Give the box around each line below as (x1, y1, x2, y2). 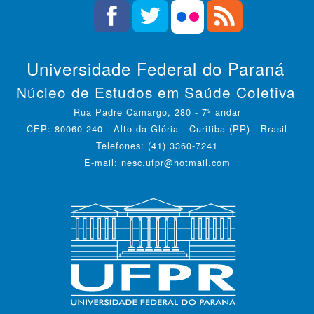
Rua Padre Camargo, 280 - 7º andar (73, 104, 241, 118)
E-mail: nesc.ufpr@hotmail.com (83, 155, 231, 169)
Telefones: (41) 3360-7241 (96, 138, 218, 152)
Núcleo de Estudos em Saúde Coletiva (15, 81, 296, 102)
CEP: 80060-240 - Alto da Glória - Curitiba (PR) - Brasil (114, 121, 287, 135)
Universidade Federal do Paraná (27, 55, 285, 81)
